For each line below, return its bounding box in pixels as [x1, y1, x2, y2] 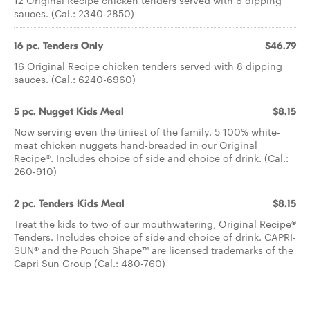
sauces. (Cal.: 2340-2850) [14, 6, 134, 20]
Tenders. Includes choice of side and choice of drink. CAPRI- [14, 230, 296, 244]
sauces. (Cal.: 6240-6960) [14, 72, 136, 86]
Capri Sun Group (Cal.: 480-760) [14, 256, 165, 270]
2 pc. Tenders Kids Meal [14, 197, 125, 210]
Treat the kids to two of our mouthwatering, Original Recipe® [14, 217, 296, 230]
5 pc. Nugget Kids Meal [14, 105, 124, 118]
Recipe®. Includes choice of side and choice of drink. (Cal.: [14, 151, 289, 165]
